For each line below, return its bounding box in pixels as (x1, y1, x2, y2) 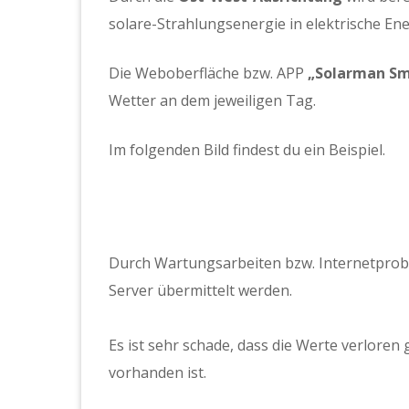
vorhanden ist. (109, 362, 206, 383)
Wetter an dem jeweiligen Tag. (109, 90, 316, 111)
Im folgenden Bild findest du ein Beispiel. (109, 140, 385, 161)
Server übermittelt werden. (109, 280, 292, 301)
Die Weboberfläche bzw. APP (109, 63, 308, 84)
